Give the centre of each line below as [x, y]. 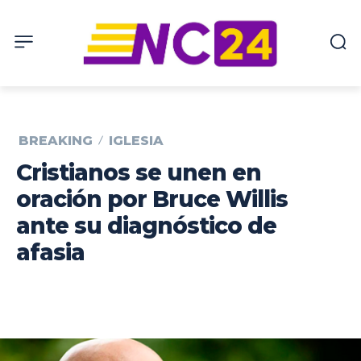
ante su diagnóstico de [146, 225]
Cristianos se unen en [139, 172]
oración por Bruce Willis [152, 199]
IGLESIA [136, 140]
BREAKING [56, 140]
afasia [50, 252]
